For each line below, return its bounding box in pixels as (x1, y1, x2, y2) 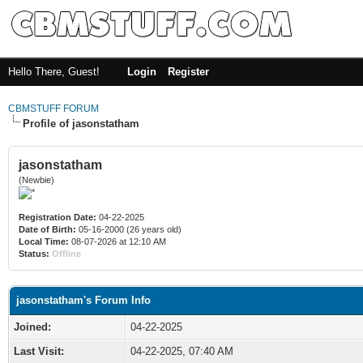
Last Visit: (14, 345, 64, 357)
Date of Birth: (19, 224, 76, 234)
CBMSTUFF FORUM (8, 103, 99, 114)
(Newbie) (19, 175, 54, 185)
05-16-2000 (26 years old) (76, 224, 181, 234)
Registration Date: (19, 212, 96, 222)
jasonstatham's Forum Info (16, 294, 151, 306)
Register (168, 66, 209, 78)
